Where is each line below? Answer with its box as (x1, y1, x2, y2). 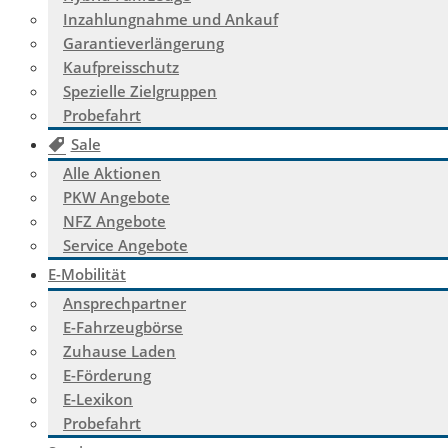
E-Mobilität (48, 264, 126, 284)
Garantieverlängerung (63, 33, 224, 53)
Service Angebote (63, 235, 188, 255)
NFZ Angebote (63, 211, 166, 231)
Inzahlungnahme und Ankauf (63, 9, 278, 29)
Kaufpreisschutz (63, 57, 179, 77)
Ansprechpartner (63, 293, 186, 313)
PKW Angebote (63, 187, 170, 207)
